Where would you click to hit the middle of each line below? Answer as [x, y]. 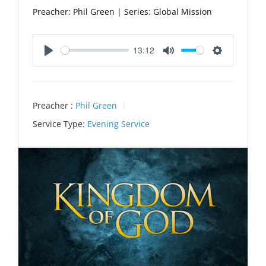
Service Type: [59, 124]
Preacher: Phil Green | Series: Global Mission [122, 11]
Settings [233, 63]
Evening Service [118, 124]
